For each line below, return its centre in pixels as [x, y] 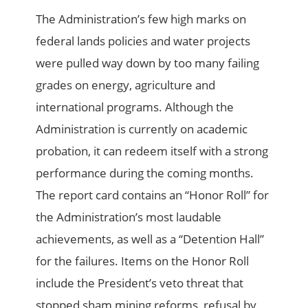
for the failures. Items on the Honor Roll [143, 261]
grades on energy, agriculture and [126, 85]
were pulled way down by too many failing [148, 63]
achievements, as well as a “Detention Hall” [150, 239]
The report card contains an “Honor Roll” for [153, 195]
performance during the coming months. [145, 173]
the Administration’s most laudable [129, 217]
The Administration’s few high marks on [141, 19]
